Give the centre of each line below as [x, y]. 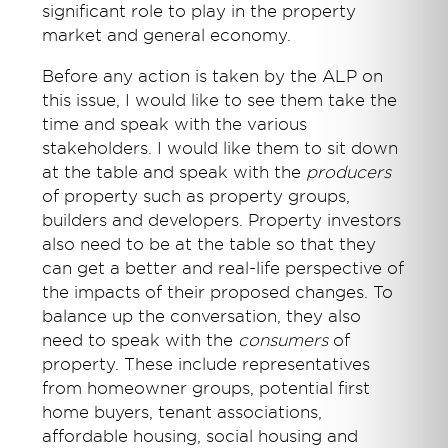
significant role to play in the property [199, 12]
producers [349, 173]
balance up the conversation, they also [202, 317]
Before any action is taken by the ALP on [213, 77]
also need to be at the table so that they [209, 245]
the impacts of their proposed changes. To [218, 293]
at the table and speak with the [174, 173]
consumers [283, 341]
